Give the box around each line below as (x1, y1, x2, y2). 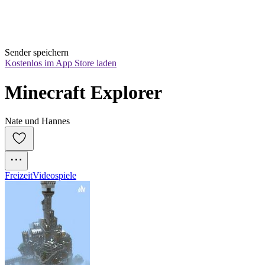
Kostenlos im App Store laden (5, 58, 117, 69)
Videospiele (33, 170, 76, 181)
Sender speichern (5, 47, 69, 58)
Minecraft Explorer (5, 81, 162, 103)
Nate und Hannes (5, 116, 70, 127)
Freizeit (5, 170, 33, 181)
